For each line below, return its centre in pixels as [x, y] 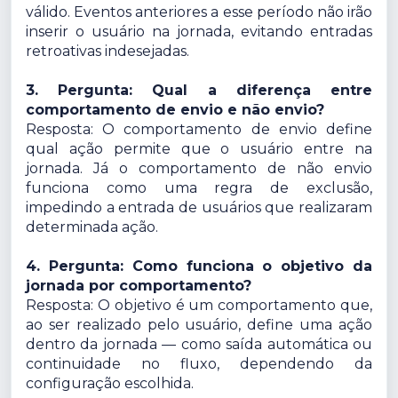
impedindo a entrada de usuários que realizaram [199, 208]
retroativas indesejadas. [107, 52]
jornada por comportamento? [139, 286]
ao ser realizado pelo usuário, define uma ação [199, 325]
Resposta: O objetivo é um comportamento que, [199, 306]
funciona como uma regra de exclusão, [199, 188]
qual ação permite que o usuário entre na [199, 149]
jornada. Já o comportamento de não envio [199, 169]
